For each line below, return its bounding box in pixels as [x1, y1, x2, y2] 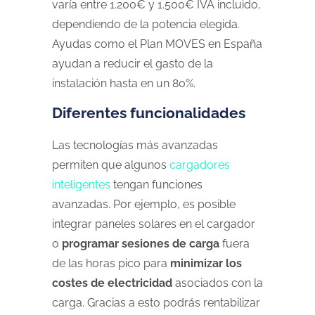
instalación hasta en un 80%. [52, 77, 198, 90]
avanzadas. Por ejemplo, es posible [52, 198, 236, 211]
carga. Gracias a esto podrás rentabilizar [52, 296, 260, 309]
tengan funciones [110, 178, 202, 191]
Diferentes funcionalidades [52, 104, 245, 122]
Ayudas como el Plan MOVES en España [52, 37, 262, 51]
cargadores [169, 158, 230, 172]
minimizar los [170, 257, 242, 270]
